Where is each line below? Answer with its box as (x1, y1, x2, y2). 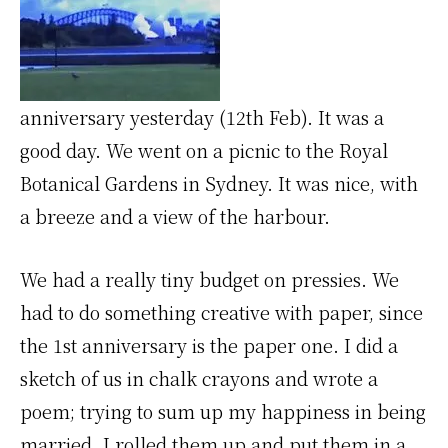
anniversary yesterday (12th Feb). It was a (20, 104, 384, 130)
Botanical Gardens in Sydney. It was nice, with (20, 170, 418, 196)
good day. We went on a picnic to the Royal (20, 137, 388, 163)
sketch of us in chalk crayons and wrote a (20, 365, 378, 391)
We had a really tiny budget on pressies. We (20, 266, 399, 292)
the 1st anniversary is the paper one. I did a (20, 332, 398, 358)
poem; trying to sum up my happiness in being (20, 398, 426, 424)
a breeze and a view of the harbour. (20, 203, 330, 229)
